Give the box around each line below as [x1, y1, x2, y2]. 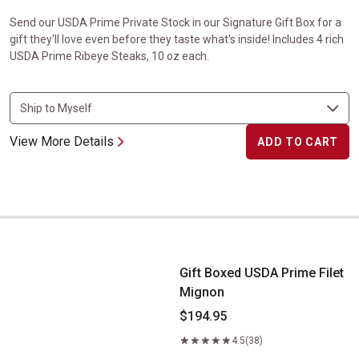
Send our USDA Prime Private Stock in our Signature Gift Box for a [10, 16, 341, 29]
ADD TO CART [257, 135, 338, 148]
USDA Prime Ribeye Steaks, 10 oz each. [10, 50, 209, 63]
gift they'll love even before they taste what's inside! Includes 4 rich [10, 33, 344, 46]
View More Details [10, 134, 114, 149]
